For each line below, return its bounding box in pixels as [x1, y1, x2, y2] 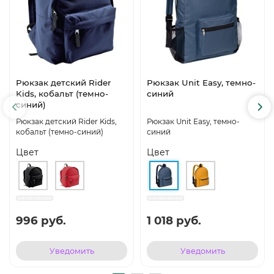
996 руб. [16, 213, 66, 228]
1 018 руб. [147, 213, 201, 228]
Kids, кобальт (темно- [16, 89, 108, 99]
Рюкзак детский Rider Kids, [16, 117, 117, 127]
